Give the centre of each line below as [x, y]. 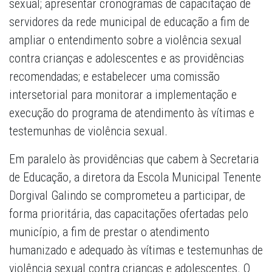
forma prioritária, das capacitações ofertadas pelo [129, 214]
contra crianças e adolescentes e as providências [127, 59]
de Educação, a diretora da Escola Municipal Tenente [135, 178]
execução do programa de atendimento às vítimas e [132, 113]
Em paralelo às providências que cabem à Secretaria [134, 159]
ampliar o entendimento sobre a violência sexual [125, 40]
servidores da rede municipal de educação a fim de [129, 22]
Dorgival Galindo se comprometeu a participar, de [127, 196]
